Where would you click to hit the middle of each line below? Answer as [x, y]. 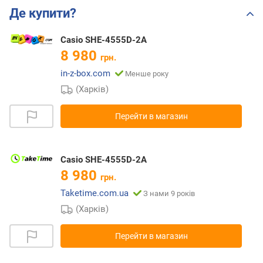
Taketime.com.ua [95, 193]
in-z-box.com [85, 74]
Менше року [147, 74]
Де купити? [43, 14]
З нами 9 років [169, 194]
